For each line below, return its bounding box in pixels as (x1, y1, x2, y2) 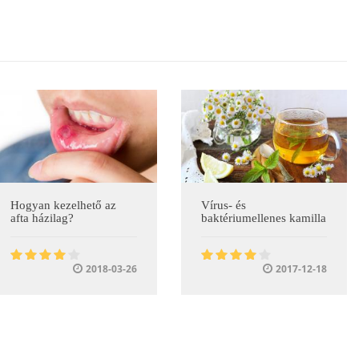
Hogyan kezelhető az (10, 198, 117, 212)
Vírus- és (200, 198, 246, 212)
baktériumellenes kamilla (200, 211, 326, 224)
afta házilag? (10, 211, 75, 224)
